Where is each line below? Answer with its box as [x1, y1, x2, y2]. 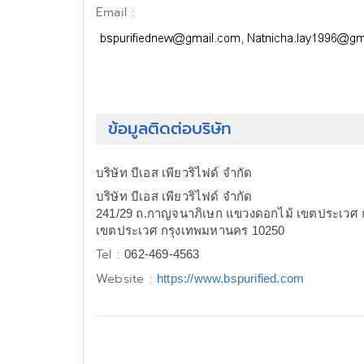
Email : [96, 3, 135, 21]
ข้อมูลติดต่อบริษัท [108, 117, 232, 141]
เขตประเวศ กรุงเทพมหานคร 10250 [96, 223, 285, 237]
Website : [96, 270, 157, 288]
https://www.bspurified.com [157, 271, 305, 285]
